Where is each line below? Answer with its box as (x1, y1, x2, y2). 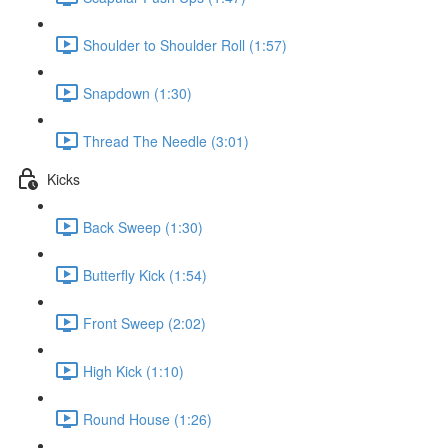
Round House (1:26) (83, 408, 212, 429)
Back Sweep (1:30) (83, 216, 203, 237)
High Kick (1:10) (83, 360, 184, 381)
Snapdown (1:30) (83, 82, 192, 103)
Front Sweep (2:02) (83, 312, 206, 333)
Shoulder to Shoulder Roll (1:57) (83, 34, 287, 55)
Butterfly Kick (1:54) (83, 264, 207, 285)
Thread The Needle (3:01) (83, 130, 249, 151)
